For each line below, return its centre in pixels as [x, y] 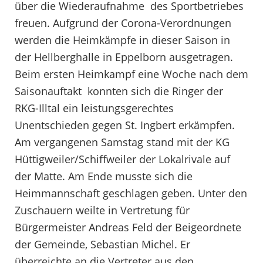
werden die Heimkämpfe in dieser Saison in [122, 40]
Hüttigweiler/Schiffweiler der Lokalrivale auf [122, 159]
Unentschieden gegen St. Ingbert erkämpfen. [125, 125]
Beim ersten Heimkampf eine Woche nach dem [131, 74]
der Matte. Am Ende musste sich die [104, 176]
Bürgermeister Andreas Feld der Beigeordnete [128, 227]
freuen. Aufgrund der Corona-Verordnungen [123, 23]
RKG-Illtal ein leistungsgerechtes [94, 108]
